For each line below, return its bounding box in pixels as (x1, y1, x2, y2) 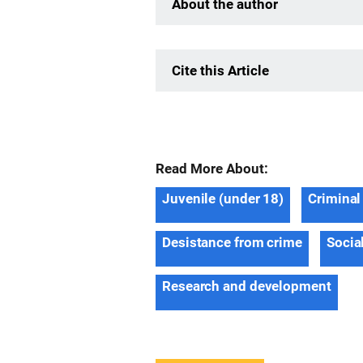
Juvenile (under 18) (162, 190, 284, 207)
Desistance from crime (162, 234, 302, 250)
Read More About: (156, 160, 268, 177)
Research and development (162, 278, 331, 294)
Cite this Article (172, 62, 269, 79)
